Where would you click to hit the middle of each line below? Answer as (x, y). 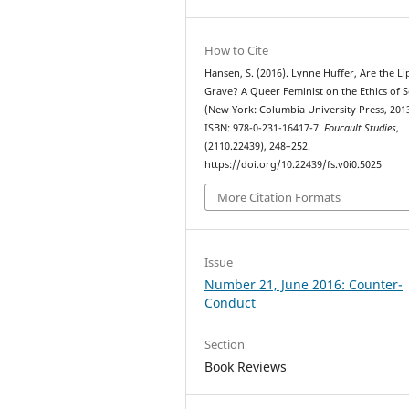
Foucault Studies (361, 128)
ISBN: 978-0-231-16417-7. (265, 128)
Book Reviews (246, 366)
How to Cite (237, 51)
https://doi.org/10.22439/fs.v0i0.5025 (294, 165)
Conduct (231, 302)
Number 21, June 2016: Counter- (304, 284)
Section (225, 344)
